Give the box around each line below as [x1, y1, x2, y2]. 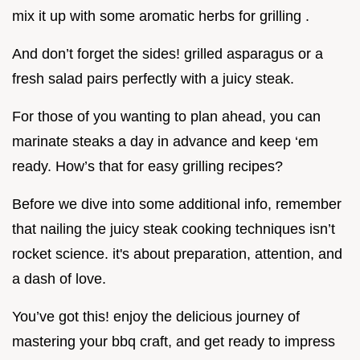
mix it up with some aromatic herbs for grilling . [12, 7, 309, 24]
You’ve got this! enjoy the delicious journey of [12, 308, 300, 325]
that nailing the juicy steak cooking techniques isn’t [12, 220, 335, 237]
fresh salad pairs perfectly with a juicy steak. [12, 70, 294, 87]
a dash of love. [12, 270, 106, 287]
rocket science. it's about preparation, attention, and [12, 245, 342, 262]
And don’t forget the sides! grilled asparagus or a [12, 45, 323, 62]
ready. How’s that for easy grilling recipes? [12, 157, 283, 174]
